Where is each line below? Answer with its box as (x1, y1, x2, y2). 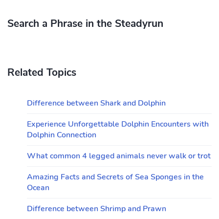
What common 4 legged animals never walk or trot (27, 151, 211, 161)
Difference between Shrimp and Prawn (27, 203, 166, 214)
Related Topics (7, 66, 76, 79)
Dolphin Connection (27, 130, 96, 140)
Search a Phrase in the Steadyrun (7, 17, 163, 30)
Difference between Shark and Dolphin (27, 98, 166, 109)
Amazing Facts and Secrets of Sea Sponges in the (27, 172, 204, 182)
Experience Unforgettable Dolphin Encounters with (27, 119, 209, 130)
